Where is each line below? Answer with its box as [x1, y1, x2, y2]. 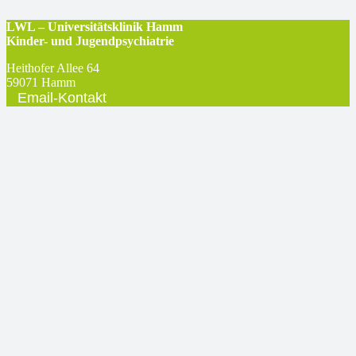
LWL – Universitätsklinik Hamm [6, 20, 183, 34]
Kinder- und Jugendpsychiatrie [6, 34, 174, 48]
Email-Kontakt [17, 90, 107, 106]
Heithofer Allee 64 [6, 61, 99, 75]
